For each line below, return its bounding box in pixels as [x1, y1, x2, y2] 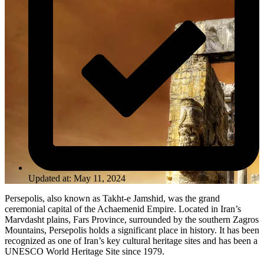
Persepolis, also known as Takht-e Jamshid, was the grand [5, 193, 220, 203]
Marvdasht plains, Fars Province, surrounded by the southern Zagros [5, 214, 259, 225]
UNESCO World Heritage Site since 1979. [5, 246, 164, 256]
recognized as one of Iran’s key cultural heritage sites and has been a [5, 235, 258, 246]
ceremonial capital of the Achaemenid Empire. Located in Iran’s [5, 203, 241, 214]
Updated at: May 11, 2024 [28, 173, 126, 183]
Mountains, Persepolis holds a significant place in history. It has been [5, 225, 259, 235]
